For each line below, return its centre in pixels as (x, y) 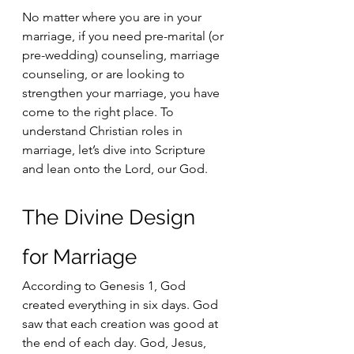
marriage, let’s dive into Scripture (115, 150)
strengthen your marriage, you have (122, 93)
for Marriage (82, 257)
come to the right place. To (100, 112)
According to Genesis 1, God (105, 286)
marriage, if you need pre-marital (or (124, 36)
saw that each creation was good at (122, 324)
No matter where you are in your (113, 17)
